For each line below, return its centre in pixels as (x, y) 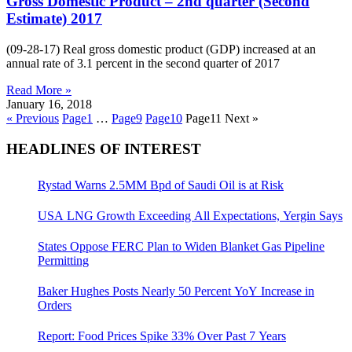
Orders (55, 306)
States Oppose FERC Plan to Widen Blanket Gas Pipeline (181, 247)
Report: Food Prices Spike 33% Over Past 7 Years (162, 336)
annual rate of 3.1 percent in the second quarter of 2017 (143, 64)
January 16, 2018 (49, 104)
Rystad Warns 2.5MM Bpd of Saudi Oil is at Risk (161, 185)
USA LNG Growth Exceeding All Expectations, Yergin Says (190, 216)
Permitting (63, 261)
